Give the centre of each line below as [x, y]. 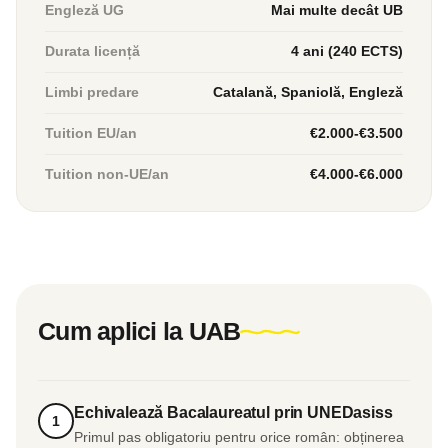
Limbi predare [92, 93]
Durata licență [92, 52]
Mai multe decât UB [337, 11]
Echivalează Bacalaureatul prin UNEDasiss [233, 413]
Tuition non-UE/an [107, 175]
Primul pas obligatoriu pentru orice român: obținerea [239, 438]
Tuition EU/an [91, 134]
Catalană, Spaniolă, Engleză [308, 93]
